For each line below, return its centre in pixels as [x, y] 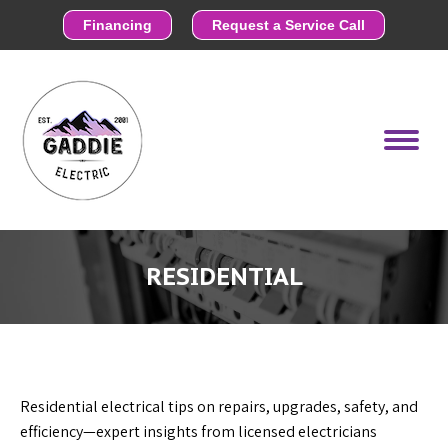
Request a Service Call [288, 25]
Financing [117, 25]
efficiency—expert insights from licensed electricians [198, 431]
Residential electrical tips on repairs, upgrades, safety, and [219, 406]
